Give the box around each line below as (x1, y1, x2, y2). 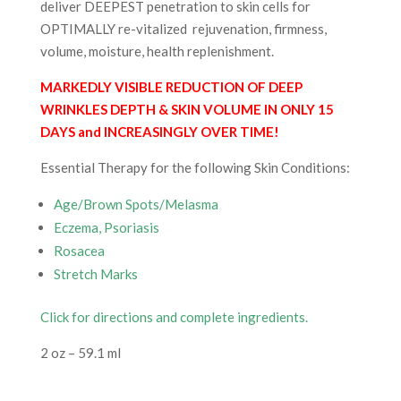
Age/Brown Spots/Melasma (53, 196, 218, 213)
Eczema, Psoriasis (53, 219, 159, 236)
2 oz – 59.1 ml (39, 345, 121, 362)
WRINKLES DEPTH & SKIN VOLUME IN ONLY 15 (39, 101, 334, 118)
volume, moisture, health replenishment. (39, 43, 274, 60)
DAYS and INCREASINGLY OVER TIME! (39, 124, 282, 141)
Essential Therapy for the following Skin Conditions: (39, 159, 350, 176)
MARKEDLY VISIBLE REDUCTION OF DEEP (39, 79, 303, 96)
